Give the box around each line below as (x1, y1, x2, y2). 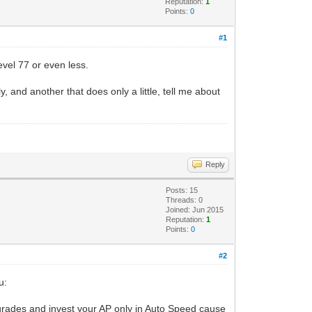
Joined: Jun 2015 (166, 205, 224, 214)
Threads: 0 (166, 195, 203, 204)
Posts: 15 (166, 185, 198, 194)
